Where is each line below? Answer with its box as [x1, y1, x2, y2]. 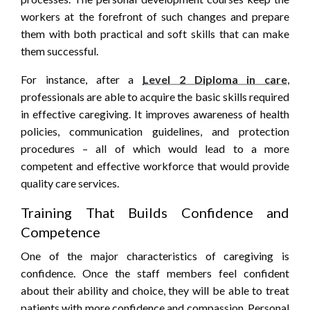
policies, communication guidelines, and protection [21, 125, 289, 138]
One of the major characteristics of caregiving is [21, 249, 289, 263]
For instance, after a [21, 73, 143, 86]
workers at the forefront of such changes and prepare [21, 10, 289, 24]
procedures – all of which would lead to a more [21, 142, 289, 156]
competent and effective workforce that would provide [21, 159, 289, 173]
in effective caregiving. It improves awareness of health [21, 107, 289, 121]
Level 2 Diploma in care [143, 73, 287, 86]
